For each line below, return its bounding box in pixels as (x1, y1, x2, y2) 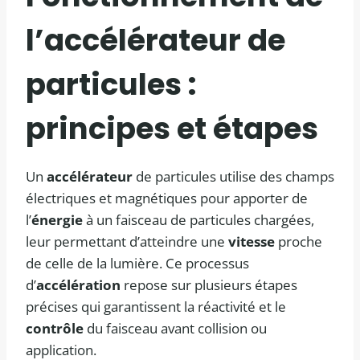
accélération (36, 276, 121, 295)
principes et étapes (26, 107, 318, 149)
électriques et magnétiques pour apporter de (26, 189, 308, 208)
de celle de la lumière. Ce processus (26, 254, 249, 273)
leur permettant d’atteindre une (26, 232, 228, 252)
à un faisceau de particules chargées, (83, 211, 314, 230)
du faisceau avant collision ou (84, 319, 267, 338)
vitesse (228, 232, 275, 252)
